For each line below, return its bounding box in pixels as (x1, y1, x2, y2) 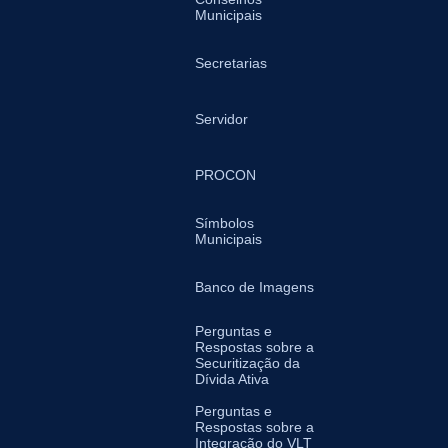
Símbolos (194, 215, 254, 231)
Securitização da (194, 355, 300, 371)
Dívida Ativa (194, 371, 269, 387)
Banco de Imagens (194, 279, 314, 295)
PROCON (194, 167, 256, 183)
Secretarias (194, 55, 267, 71)
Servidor (194, 111, 248, 127)
